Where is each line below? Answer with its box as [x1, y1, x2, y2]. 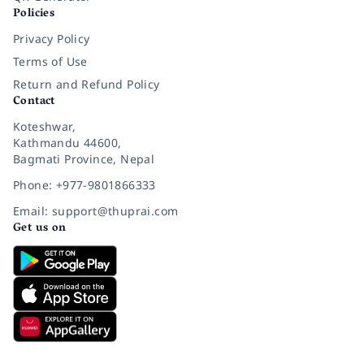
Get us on [13, 217, 67, 240]
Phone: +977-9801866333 [13, 176, 156, 193]
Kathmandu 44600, [13, 134, 122, 150]
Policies [13, 2, 55, 25]
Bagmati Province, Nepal [13, 150, 155, 167]
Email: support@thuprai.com [13, 202, 179, 219]
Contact [13, 90, 55, 113]
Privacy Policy [13, 30, 90, 46]
